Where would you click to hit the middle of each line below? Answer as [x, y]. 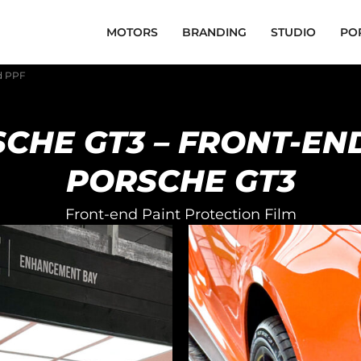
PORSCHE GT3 [180, 181]
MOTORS [132, 32]
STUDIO [293, 32]
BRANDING [214, 32]
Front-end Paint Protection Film [180, 214]
